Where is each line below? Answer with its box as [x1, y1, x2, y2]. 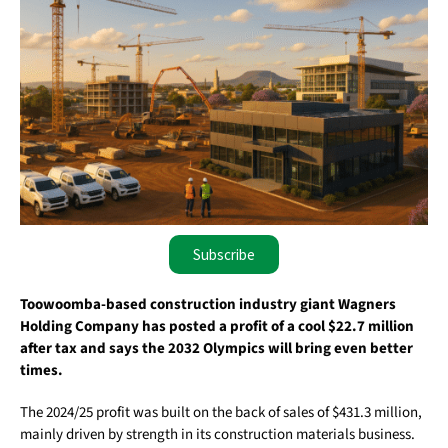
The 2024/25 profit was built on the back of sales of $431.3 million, [20, 402, 422, 424]
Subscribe [193, 245, 255, 265]
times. [20, 360, 63, 382]
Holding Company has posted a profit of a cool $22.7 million [20, 316, 414, 338]
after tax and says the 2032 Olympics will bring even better [20, 338, 413, 360]
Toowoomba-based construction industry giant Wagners [20, 294, 396, 316]
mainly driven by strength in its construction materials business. [20, 424, 415, 446]
